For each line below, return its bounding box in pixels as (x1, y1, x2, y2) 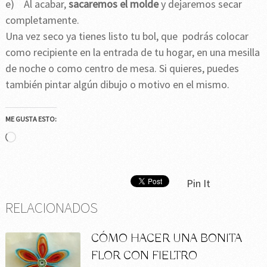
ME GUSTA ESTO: (5, 114, 57, 123)
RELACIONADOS (5, 197, 98, 217)
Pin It (186, 176, 210, 190)
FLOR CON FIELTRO (91, 248, 198, 263)
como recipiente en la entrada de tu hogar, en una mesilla (5, 45, 260, 59)
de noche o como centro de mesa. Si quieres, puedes (5, 61, 239, 75)
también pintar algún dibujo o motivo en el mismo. (5, 77, 229, 91)
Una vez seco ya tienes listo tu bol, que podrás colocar (5, 29, 249, 43)
